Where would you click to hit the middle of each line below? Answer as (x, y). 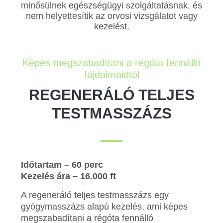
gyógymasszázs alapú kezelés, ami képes (105, 206)
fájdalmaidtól (111, 74)
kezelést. (111, 26)
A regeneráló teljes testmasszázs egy (95, 195)
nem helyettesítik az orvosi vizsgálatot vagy (111, 16)
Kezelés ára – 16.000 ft (69, 176)
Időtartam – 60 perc (62, 165)
